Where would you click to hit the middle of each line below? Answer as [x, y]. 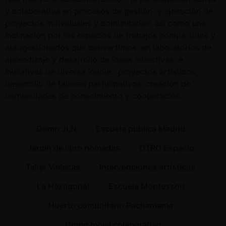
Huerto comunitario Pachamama [110, 206]
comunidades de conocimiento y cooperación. [95, 96]
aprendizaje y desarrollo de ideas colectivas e [94, 60]
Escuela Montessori [146, 186]
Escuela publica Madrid [140, 129]
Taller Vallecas [53, 167]
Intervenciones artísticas [147, 167]
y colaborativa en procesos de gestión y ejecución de [109, 11]
